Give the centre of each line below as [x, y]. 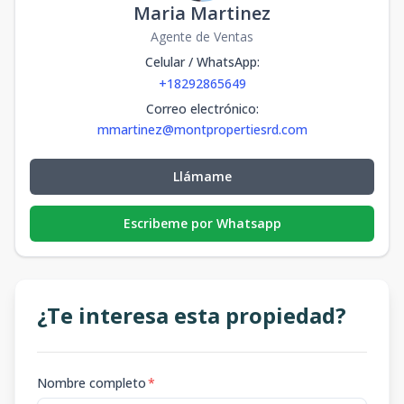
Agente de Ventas [202, 37]
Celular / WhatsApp [201, 62]
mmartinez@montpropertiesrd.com [202, 129]
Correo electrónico [201, 109]
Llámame [202, 176]
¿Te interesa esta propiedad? [192, 315]
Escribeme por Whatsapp [202, 223]
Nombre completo [92, 383]
